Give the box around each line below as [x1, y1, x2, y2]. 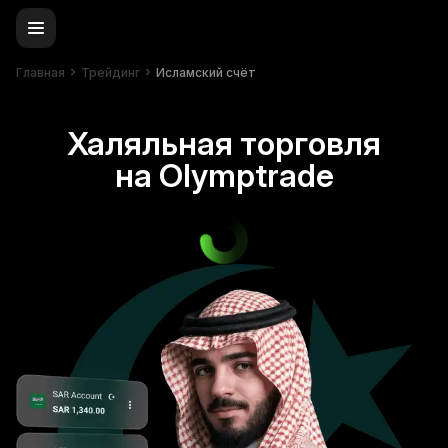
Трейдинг [81, 64, 140, 80]
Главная [16, 64, 65, 80]
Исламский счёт [156, 64, 256, 80]
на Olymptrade [114, 156, 334, 195]
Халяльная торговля [67, 124, 381, 163]
